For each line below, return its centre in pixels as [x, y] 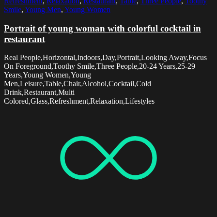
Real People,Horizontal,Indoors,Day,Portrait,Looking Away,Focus [105, 58]
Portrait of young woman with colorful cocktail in [102, 28]
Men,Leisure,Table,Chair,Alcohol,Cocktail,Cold [77, 84]
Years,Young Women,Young [47, 75]
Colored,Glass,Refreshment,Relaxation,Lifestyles [79, 101]
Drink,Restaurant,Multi [39, 93]
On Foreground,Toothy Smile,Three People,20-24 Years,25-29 [100, 66]
